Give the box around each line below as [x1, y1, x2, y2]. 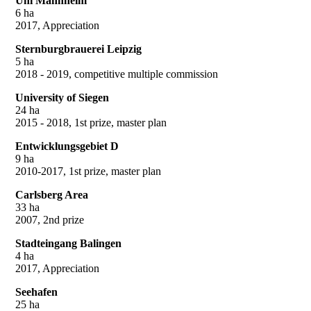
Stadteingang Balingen [15, 237, 121, 249]
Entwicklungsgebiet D [15, 140, 119, 152]
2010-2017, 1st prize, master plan [15, 165, 161, 177]
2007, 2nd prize [15, 213, 84, 226]
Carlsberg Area [15, 188, 88, 201]
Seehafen [15, 285, 58, 298]
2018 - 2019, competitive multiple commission [15, 67, 218, 80]
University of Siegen [15, 91, 109, 103]
